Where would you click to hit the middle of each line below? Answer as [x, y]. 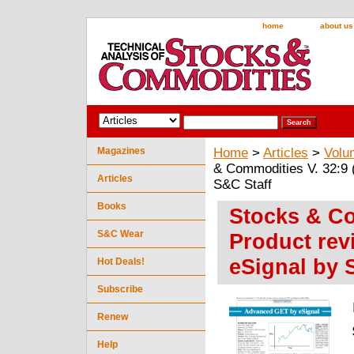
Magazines [121, 151]
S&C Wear [121, 233]
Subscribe [120, 289]
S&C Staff [243, 184]
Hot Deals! [121, 261]
